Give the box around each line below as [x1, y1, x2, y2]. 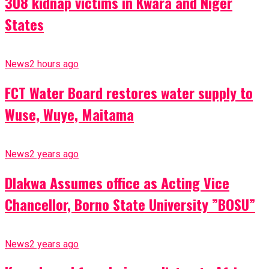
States [5, 13, 44, 35]
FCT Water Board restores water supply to [5, 81, 253, 103]
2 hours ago [29, 58, 79, 70]
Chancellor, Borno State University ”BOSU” [5, 193, 255, 215]
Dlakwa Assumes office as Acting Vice [5, 171, 229, 193]
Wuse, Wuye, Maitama [5, 103, 134, 125]
